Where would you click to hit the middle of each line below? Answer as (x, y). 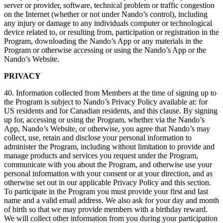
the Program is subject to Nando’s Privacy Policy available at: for (106, 102)
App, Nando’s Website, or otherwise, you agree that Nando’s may (107, 129)
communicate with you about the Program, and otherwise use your (108, 165)
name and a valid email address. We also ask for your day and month (111, 201)
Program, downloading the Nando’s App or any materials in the (103, 41)
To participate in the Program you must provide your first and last (106, 192)
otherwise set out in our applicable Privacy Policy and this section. (108, 183)
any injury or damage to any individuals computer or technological (108, 23)
